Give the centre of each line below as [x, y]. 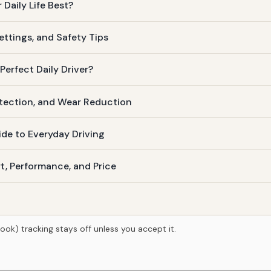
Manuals [165, 255]
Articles [130, 255]
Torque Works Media [154, 240]
